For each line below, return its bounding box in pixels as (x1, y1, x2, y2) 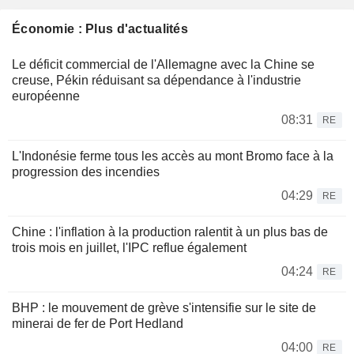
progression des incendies (12, 164, 160, 179)
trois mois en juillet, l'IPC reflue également (12, 240, 247, 254)
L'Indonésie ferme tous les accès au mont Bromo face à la (12, 149, 333, 163)
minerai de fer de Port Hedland (12, 316, 183, 330)
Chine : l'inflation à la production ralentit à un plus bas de (12, 224, 328, 239)
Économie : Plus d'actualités (12, 21, 188, 36)
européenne (12, 88, 80, 103)
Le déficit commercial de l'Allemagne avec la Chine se (12, 57, 314, 71)
